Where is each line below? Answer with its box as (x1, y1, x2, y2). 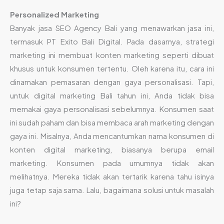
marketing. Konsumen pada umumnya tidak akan (10, 158, 214, 167)
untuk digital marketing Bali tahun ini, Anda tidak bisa (10, 90, 214, 100)
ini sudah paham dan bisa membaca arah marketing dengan (10, 117, 214, 127)
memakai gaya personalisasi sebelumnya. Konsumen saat (10, 104, 214, 113)
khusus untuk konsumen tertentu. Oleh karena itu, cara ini (10, 63, 214, 73)
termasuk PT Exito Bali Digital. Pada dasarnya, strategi (10, 36, 214, 46)
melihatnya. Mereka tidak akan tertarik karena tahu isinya (10, 171, 214, 181)
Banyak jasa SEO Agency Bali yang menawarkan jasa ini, (10, 23, 214, 32)
